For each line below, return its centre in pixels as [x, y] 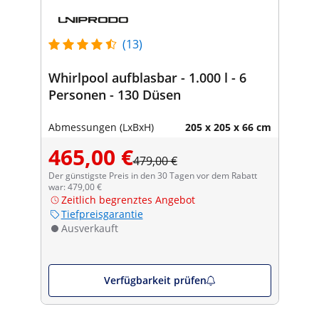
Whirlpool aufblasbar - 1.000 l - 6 [147, 77]
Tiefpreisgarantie [102, 214]
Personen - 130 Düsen [114, 94]
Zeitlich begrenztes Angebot [128, 199]
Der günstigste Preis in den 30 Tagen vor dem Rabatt [152, 175]
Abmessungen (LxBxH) [101, 127]
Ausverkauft [89, 228]
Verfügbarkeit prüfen [155, 280]
